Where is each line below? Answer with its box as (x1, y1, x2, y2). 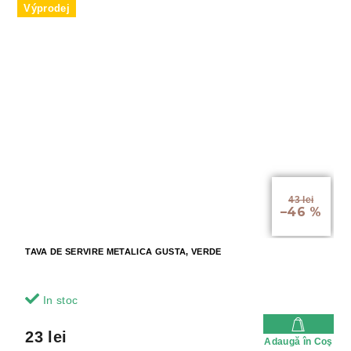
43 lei (288, 194, 314, 205)
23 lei (25, 327, 67, 346)
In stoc (39, 293, 78, 306)
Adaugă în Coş (264, 335, 333, 347)
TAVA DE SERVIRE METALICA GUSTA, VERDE (25, 246, 222, 256)
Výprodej (24, 2, 70, 15)
